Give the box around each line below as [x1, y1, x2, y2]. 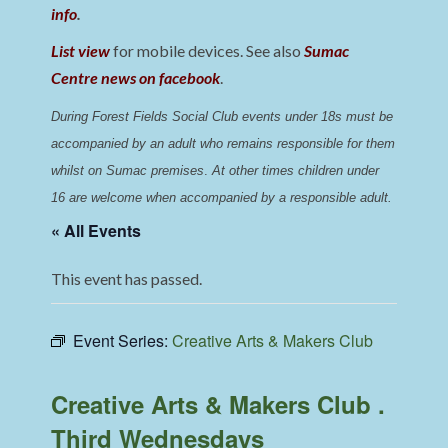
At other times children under [212, 163, 380, 179]
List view [51, 41, 111, 61]
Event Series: [73, 329, 173, 353]
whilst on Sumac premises [51, 163, 205, 179]
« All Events [51, 219, 142, 243]
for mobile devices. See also [113, 41, 305, 61]
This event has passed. [51, 269, 203, 289]
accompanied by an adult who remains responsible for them [51, 136, 396, 152]
